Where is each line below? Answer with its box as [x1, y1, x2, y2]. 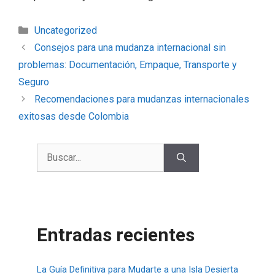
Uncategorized [34, 24, 97, 36]
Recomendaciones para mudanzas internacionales [34, 93, 249, 105]
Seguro [18, 76, 49, 88]
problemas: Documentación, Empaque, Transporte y [18, 58, 237, 71]
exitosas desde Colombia [18, 110, 129, 122]
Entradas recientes [37, 223, 195, 246]
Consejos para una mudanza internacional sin [34, 41, 226, 53]
